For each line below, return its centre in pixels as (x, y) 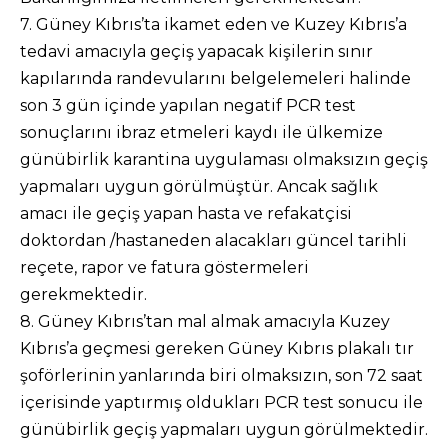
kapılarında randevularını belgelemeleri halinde (215, 78)
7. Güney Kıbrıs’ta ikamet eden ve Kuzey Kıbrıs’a (213, 24)
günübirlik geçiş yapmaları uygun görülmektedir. (224, 429)
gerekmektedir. (83, 294)
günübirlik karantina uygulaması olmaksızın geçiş (224, 159)
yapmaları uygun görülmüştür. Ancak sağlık (199, 186)
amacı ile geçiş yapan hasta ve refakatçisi (186, 213)
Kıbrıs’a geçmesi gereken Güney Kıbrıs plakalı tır (217, 348)
